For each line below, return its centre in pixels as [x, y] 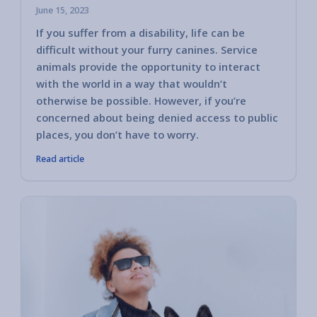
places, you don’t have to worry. [117, 135]
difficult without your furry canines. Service [147, 50]
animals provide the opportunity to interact [148, 67]
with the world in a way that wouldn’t [132, 84]
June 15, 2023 [63, 10]
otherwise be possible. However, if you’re [141, 101]
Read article [60, 159]
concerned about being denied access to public [157, 118]
